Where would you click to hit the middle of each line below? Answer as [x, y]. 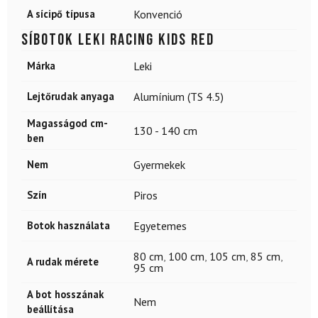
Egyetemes [160, 226]
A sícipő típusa [61, 14]
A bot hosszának [65, 295]
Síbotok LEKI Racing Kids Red [118, 40]
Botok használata [68, 226]
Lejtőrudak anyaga [71, 97]
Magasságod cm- [67, 124]
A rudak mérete [63, 262]
